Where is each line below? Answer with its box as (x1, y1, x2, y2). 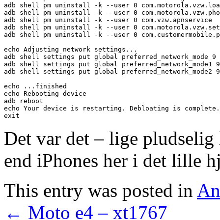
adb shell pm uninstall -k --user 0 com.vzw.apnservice (4, 16, 212, 24)
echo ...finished (4, 82, 67, 90)
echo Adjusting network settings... (4, 45, 137, 53)
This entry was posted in (4, 179, 197, 201)
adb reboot (4, 97, 43, 105)
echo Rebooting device (4, 89, 86, 97)
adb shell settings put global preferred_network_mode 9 (4, 53, 216, 60)
